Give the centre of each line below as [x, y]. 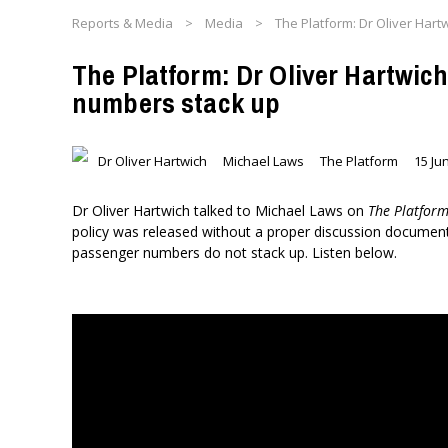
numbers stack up [176, 103]
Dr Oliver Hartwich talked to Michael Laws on [220, 210]
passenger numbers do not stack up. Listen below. [234, 252]
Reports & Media [122, 23]
